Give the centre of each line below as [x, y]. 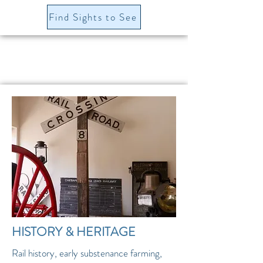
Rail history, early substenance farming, [87, 253]
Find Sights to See [93, 17]
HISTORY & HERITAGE [74, 232]
